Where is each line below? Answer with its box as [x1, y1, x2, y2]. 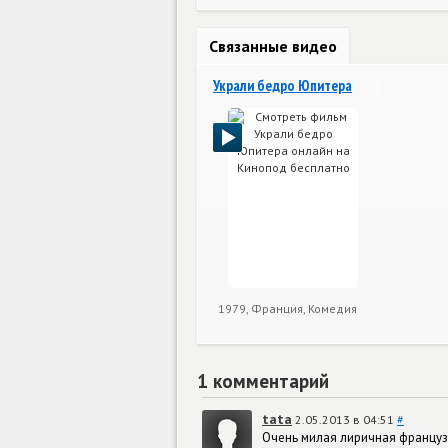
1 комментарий [197, 368, 329, 393]
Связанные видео [209, 35, 337, 56]
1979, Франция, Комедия [218, 300, 357, 316]
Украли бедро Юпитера [213, 75, 352, 95]
